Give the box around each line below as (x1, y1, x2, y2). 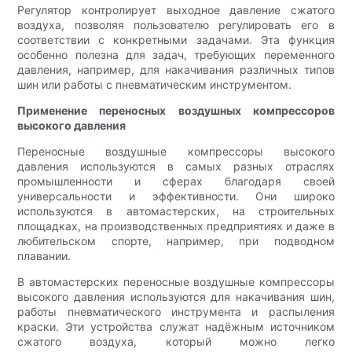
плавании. (17, 249, 71, 263)
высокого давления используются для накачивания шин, (17, 290, 335, 304)
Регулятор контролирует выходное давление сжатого (17, 3, 335, 17)
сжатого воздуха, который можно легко (17, 335, 335, 349)
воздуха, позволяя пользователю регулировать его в (17, 18, 335, 32)
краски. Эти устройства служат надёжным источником (17, 320, 335, 334)
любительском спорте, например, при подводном (17, 234, 335, 248)
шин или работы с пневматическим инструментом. (17, 78, 292, 92)
